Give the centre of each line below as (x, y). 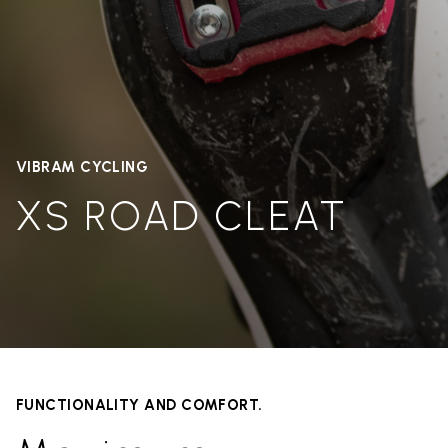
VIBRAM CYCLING (82, 166)
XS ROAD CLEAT (182, 215)
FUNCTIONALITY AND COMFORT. (139, 405)
